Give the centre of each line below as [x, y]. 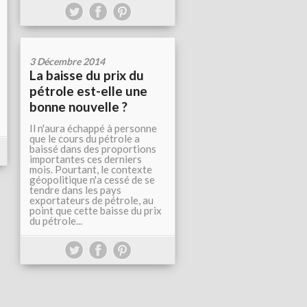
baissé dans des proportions [93, 149]
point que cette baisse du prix [96, 210]
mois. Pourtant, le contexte [91, 169]
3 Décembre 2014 [67, 61]
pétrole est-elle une [88, 91]
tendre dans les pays [75, 190]
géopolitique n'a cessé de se [92, 180]
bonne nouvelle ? [78, 107]
